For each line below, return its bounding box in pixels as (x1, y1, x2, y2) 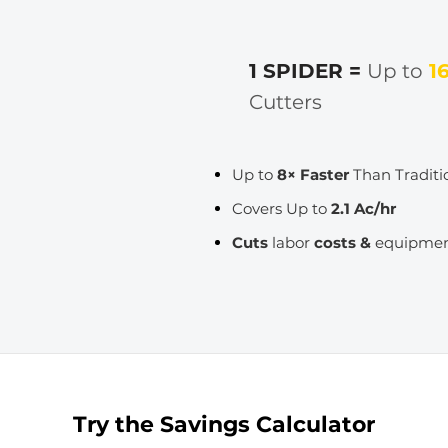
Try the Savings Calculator (72, 411, 375, 438)
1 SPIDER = (249, 59, 367, 83)
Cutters (249, 90, 322, 114)
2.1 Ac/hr (327, 199, 396, 218)
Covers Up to (232, 199, 327, 218)
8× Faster (277, 165, 349, 184)
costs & (314, 233, 375, 252)
